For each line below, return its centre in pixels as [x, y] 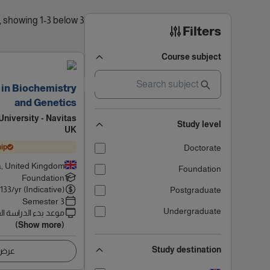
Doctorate [202, 148]
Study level [199, 124]
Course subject [191, 57]
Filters [202, 31]
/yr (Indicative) [38, 189]
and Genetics [46, 103]
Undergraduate [192, 211]
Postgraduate [196, 190]
